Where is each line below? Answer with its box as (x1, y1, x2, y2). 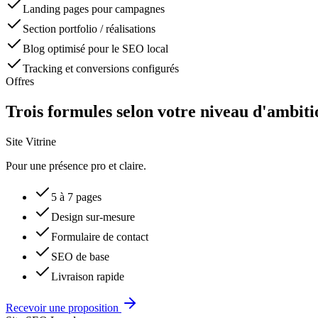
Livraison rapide (51, 270, 124, 283)
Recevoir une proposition (6, 301, 119, 314)
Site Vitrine (6, 135, 56, 148)
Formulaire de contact (51, 230, 148, 243)
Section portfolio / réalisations (23, 23, 155, 35)
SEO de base (51, 250, 109, 263)
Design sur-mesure (51, 210, 135, 223)
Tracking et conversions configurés (23, 62, 179, 75)
